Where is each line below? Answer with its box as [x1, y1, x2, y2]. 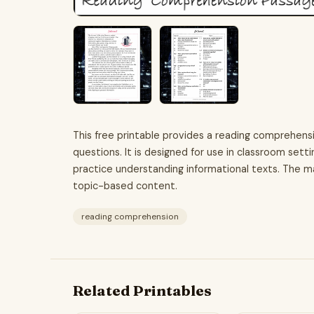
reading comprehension [81, 210, 179, 222]
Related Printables [73, 281, 212, 299]
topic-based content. [73, 179, 177, 193]
